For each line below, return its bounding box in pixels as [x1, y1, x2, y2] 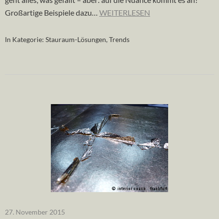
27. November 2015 [5, 207, 65, 216]
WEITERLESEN [99, 7, 150, 17]
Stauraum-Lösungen [45, 35, 106, 44]
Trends [109, 35, 130, 44]
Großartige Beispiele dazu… [5, 7, 99, 17]
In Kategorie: [5, 35, 45, 44]
